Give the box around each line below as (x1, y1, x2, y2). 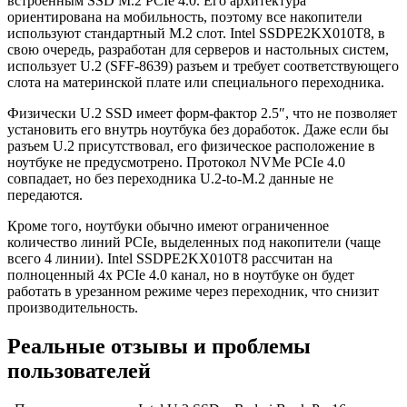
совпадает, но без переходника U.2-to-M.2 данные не (7, 171, 333, 187)
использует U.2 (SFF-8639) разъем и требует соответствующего (7, 58, 399, 74)
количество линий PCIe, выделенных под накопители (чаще (7, 234, 381, 251)
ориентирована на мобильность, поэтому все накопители (7, 9, 362, 25)
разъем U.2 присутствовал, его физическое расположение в (7, 138, 375, 154)
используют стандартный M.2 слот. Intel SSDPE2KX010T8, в (7, 25, 385, 42)
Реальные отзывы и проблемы (7, 334, 311, 359)
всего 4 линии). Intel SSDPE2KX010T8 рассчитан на (7, 251, 333, 267)
